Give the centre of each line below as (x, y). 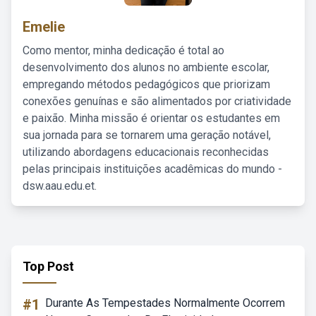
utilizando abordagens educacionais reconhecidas (146, 152)
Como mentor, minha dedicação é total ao (123, 50)
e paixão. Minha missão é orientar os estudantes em (151, 118)
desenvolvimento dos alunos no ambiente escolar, (146, 67)
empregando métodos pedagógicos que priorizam (146, 84)
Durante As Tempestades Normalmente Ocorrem (165, 303)
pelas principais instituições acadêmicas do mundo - (152, 169)
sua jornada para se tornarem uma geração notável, (147, 135)
